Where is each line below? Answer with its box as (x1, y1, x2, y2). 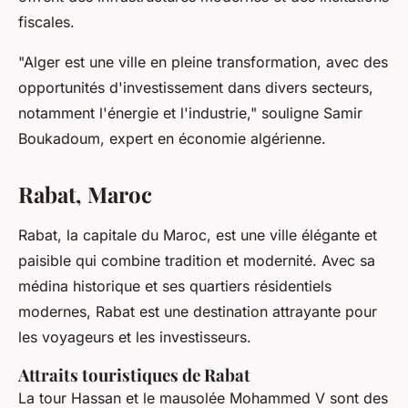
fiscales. (18, 13, 75, 32)
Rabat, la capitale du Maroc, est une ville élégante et (18, 226, 377, 245)
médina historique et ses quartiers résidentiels (18, 277, 331, 296)
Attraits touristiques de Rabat (18, 363, 250, 387)
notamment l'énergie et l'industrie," (18, 104, 257, 123)
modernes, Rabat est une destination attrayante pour (18, 302, 377, 321)
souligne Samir (257, 104, 362, 123)
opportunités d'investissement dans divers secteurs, (18, 78, 373, 97)
